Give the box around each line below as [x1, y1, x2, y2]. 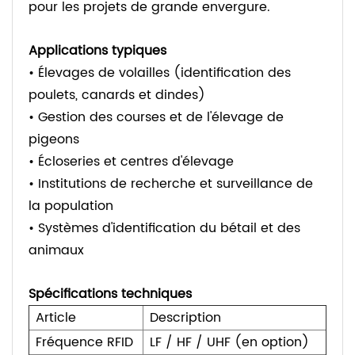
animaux [29, 240, 84, 261]
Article [36, 307, 76, 329]
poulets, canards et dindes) [29, 85, 205, 106]
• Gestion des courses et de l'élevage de [29, 107, 284, 128]
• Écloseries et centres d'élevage [29, 151, 234, 173]
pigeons [29, 129, 79, 151]
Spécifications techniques [29, 284, 192, 305]
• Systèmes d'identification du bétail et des [29, 218, 300, 239]
